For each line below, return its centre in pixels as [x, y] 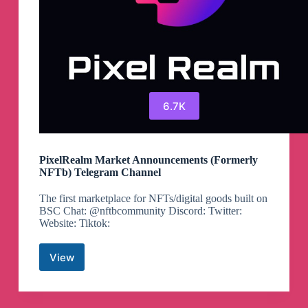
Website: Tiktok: [74, 223]
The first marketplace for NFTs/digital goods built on [153, 199]
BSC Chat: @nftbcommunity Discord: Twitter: [140, 211]
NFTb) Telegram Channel [100, 173]
